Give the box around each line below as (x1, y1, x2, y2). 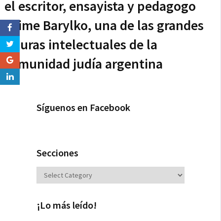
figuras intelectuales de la (4, 36, 157, 54)
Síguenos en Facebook (37, 101, 130, 114)
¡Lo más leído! (37, 199, 97, 212)
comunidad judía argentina (4, 55, 163, 73)
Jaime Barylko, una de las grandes (4, 16, 204, 35)
